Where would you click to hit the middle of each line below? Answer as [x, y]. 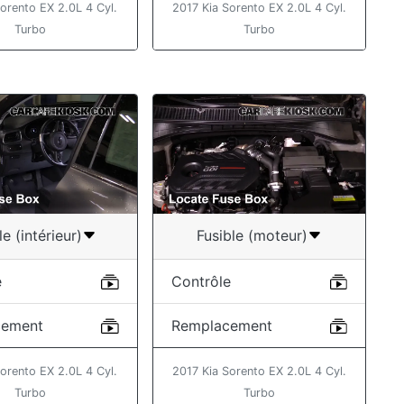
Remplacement [221, 325]
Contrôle [201, 281]
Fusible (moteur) [252, 235]
